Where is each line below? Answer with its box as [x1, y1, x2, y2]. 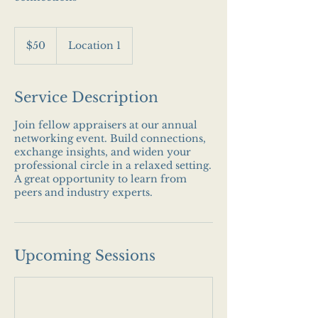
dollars [15, 43, 36, 51]
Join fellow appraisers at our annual [14, 119, 197, 131]
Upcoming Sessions [14, 247, 155, 264]
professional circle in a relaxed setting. [14, 159, 212, 172]
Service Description [14, 89, 158, 106]
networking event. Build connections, [14, 132, 206, 145]
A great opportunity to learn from [14, 172, 187, 185]
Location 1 [68, 39, 121, 52]
